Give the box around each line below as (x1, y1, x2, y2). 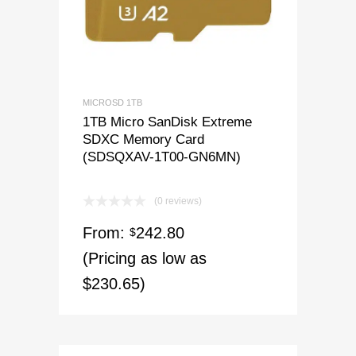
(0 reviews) (154, 195, 202, 207)
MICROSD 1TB (83, 98, 142, 108)
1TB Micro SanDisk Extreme (83, 114, 252, 130)
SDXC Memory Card (83, 132, 204, 147)
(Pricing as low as (83, 250, 207, 268)
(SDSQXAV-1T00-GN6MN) (83, 149, 241, 164)
